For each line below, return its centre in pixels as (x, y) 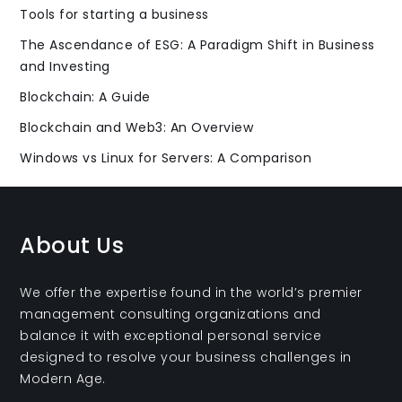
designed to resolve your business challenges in (186, 357)
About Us (72, 245)
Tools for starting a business (114, 14)
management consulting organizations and (170, 314)
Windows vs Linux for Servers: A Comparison (166, 158)
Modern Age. (63, 379)
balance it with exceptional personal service (171, 336)
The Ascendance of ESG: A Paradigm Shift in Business (197, 45)
